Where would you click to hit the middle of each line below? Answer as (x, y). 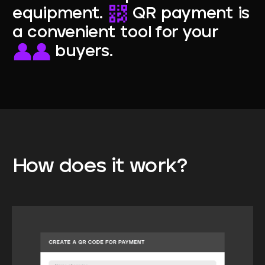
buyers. (81, 52)
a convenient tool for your (117, 33)
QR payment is (188, 14)
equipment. (60, 14)
